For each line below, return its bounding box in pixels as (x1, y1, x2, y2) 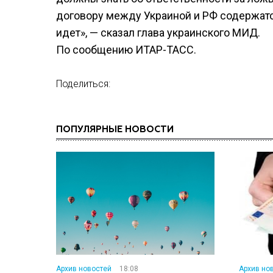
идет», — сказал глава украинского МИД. (56, 26, 260, 39)
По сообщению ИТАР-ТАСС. (56, 43, 196, 56)
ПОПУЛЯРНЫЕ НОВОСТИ (56, 125, 174, 134)
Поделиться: (56, 78, 110, 90)
